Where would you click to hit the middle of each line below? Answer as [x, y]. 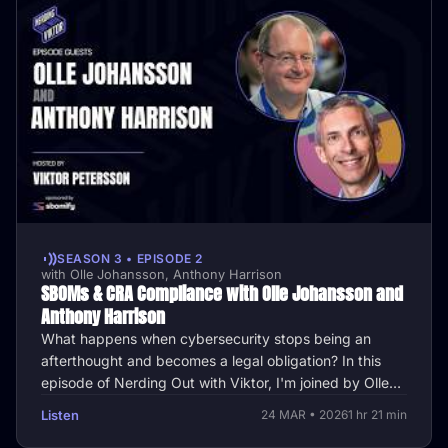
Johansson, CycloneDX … [124, 404]
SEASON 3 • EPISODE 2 [130, 259]
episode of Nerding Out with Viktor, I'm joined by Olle [215, 382]
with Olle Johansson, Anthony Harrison [161, 274]
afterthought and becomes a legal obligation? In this [211, 360]
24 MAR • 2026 [304, 415]
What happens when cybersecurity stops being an [206, 338]
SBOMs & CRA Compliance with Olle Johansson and [222, 293]
